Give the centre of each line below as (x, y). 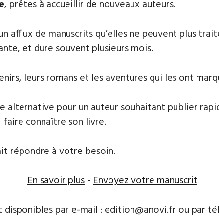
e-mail (85, 210)
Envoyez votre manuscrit (145, 181)
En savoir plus (56, 181)
